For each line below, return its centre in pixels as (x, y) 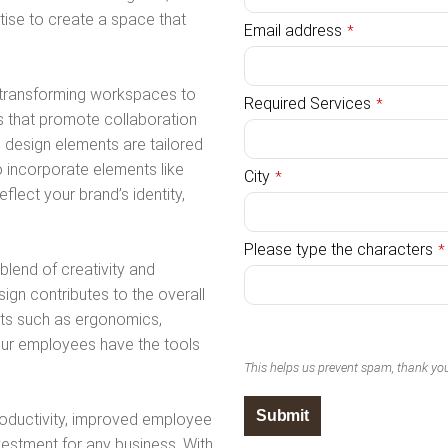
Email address (293, 30)
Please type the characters (338, 249)
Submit (282, 415)
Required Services (307, 103)
